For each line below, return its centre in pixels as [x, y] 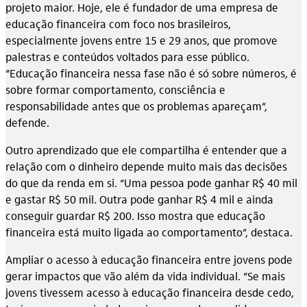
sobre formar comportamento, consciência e [115, 89]
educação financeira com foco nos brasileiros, [118, 23]
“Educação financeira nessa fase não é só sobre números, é [151, 73]
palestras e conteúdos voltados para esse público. [127, 56]
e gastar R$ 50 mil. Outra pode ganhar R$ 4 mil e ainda [139, 199]
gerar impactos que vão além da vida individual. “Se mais [145, 275]
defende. [27, 122]
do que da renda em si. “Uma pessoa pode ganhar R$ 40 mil [151, 182]
